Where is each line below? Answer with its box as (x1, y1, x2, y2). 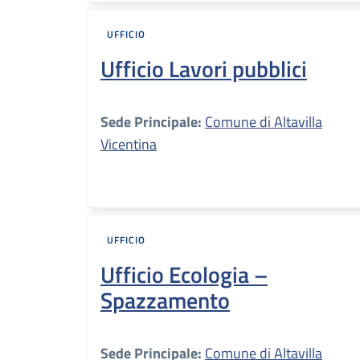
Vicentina (100, 133, 157, 155)
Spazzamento (100, 283, 230, 317)
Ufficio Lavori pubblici (100, 51, 307, 86)
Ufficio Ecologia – (100, 257, 268, 292)
